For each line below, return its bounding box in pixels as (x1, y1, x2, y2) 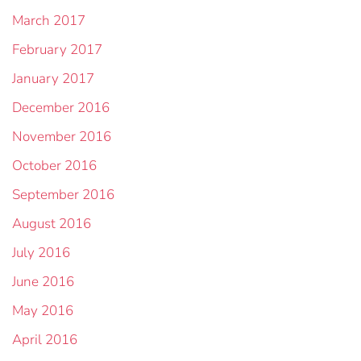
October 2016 (12, 156, 97, 175)
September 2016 (12, 185, 114, 204)
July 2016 (12, 243, 70, 262)
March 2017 (12, 11, 85, 30)
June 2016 (12, 272, 74, 291)
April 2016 (12, 330, 77, 349)
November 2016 (12, 127, 111, 146)
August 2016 (12, 214, 91, 233)
